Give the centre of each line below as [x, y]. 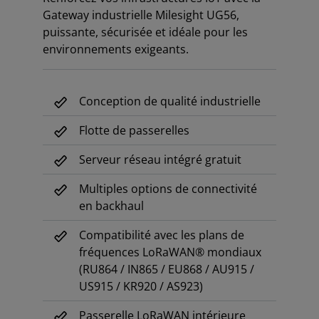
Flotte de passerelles [135, 131]
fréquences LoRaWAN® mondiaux [171, 252]
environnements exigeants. [116, 49]
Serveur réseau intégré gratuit [161, 160]
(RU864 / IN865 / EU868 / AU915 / [167, 270]
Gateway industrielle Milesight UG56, [141, 15]
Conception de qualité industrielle [170, 101]
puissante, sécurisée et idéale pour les [145, 32]
